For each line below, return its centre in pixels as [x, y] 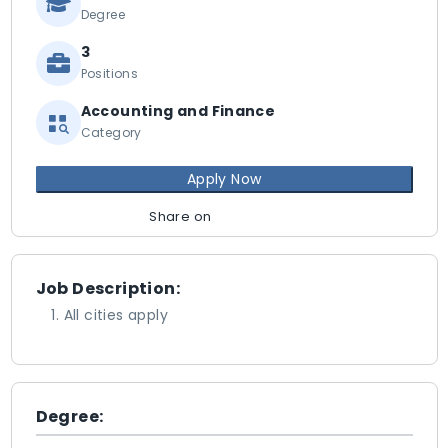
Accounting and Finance [178, 111]
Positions [109, 73]
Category [111, 132]
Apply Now [224, 179]
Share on [180, 216]
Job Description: [107, 288]
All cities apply [115, 315]
